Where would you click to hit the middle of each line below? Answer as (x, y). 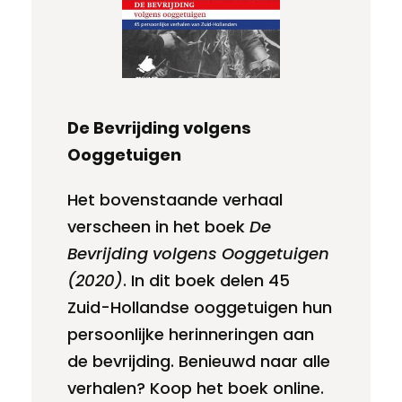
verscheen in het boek (158, 227)
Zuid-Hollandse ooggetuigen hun (200, 308)
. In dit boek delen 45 (206, 281)
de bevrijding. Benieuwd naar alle (199, 362)
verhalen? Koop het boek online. (198, 389)
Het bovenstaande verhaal (175, 200)
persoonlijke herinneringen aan (191, 335)
